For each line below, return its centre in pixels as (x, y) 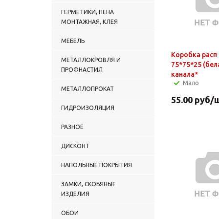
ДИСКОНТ (75, 146)
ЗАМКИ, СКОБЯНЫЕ (88, 184)
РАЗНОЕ (72, 127)
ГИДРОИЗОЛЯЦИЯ (88, 108)
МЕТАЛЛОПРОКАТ (88, 88)
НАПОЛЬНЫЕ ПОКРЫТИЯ (97, 165)
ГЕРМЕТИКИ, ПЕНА (88, 12)
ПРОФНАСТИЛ (82, 69)
